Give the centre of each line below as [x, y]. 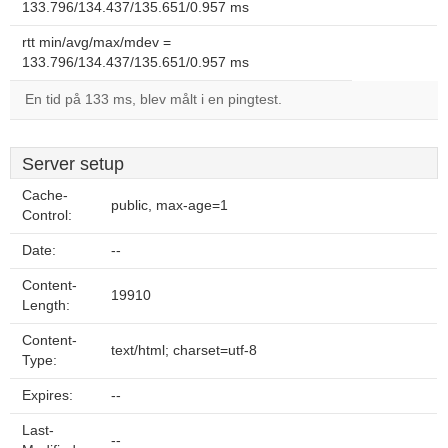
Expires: [47, 395]
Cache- [45, 195]
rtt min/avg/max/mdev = [96, 42]
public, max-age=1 [169, 205]
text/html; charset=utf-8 [184, 350]
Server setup [73, 164]
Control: [47, 215]
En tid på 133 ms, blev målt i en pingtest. [153, 99]
